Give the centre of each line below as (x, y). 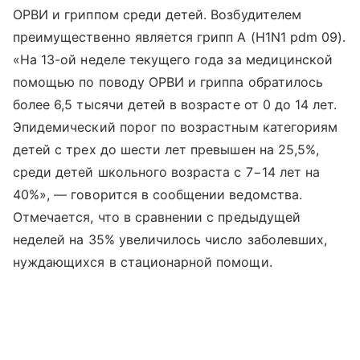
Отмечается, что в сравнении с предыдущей (157, 217)
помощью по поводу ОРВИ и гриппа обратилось (168, 82)
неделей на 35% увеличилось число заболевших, (170, 239)
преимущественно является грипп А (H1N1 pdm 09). (180, 37)
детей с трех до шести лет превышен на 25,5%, (166, 149)
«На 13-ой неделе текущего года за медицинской (173, 59)
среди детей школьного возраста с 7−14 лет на (167, 172)
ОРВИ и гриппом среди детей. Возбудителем (157, 14)
